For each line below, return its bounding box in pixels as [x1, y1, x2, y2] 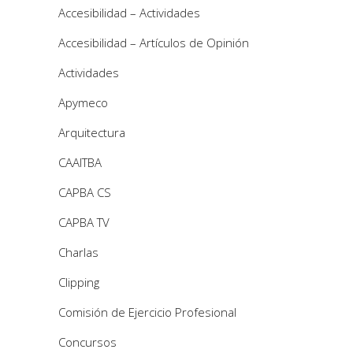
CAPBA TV [58, 214, 110, 230]
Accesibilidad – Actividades [58, 4, 200, 20]
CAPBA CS [58, 184, 111, 200]
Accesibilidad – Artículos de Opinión [58, 34, 249, 50]
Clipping [58, 273, 99, 290]
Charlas [58, 243, 98, 260]
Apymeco [58, 94, 108, 110]
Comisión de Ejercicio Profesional [58, 303, 236, 320]
